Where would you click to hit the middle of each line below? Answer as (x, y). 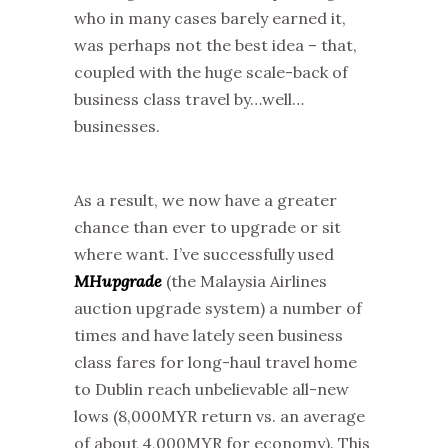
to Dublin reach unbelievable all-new (211, 388)
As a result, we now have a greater (205, 199)
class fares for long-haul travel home (215, 361)
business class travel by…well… (189, 98)
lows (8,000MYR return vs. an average (219, 415)
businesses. (117, 125)
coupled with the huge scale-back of (211, 71)
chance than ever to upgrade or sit (207, 226)
